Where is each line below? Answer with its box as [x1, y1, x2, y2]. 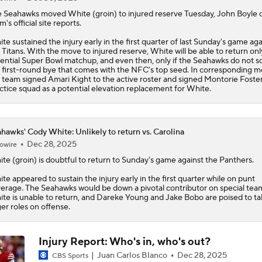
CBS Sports [50, 251, 90, 260]
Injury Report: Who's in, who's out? [38, 235, 211, 249]
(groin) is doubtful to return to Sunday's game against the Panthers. [10, 154, 254, 166]
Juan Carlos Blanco [95, 250, 169, 261]
